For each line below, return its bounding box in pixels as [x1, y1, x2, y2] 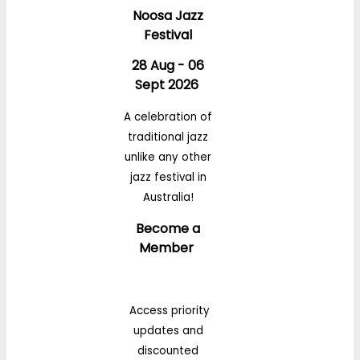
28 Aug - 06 [132, 56, 204, 76]
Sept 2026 [134, 76, 202, 95]
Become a [136, 219, 200, 238]
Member [139, 238, 197, 257]
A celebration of [124, 108, 212, 125]
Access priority [126, 302, 210, 318]
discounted [137, 342, 198, 358]
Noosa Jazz [133, 6, 203, 25]
